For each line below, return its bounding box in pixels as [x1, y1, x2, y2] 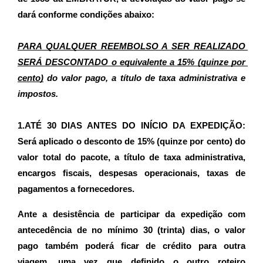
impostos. [18, 89, 58, 99]
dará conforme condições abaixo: [18, 10, 154, 20]
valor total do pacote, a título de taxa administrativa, [18, 152, 245, 162]
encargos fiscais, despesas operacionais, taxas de [18, 168, 245, 178]
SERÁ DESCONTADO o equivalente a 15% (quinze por [18, 57, 245, 67]
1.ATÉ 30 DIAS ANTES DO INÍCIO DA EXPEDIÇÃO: [18, 120, 245, 130]
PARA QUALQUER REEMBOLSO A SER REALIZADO [18, 41, 245, 51]
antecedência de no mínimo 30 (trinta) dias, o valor [18, 225, 245, 235]
